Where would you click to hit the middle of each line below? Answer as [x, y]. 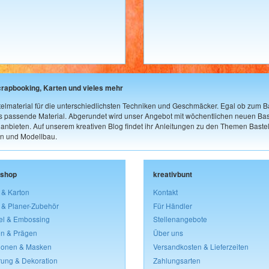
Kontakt [165, 192]
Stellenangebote [180, 219]
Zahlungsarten [177, 261]
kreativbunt [173, 174]
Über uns [168, 233]
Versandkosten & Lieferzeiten [201, 247]
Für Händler [173, 205]
